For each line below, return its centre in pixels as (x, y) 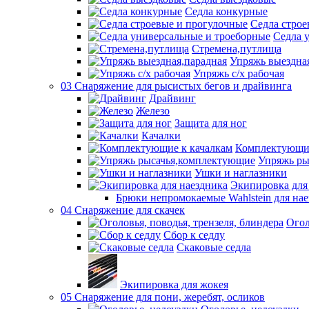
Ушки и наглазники (241, 173)
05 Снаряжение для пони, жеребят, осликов (163, 297)
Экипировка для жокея (174, 285)
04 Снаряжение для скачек (123, 210)
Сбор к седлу (194, 235)
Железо (153, 111)
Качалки (161, 136)
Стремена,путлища (237, 49)
